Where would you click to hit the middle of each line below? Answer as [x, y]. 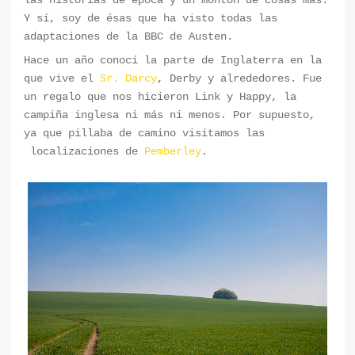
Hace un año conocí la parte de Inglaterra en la [173, 60]
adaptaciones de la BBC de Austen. [129, 36]
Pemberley [173, 151]
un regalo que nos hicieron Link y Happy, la [160, 96]
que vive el [62, 78]
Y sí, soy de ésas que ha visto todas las [151, 18]
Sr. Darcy [129, 78]
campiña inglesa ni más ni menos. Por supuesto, [170, 115]
